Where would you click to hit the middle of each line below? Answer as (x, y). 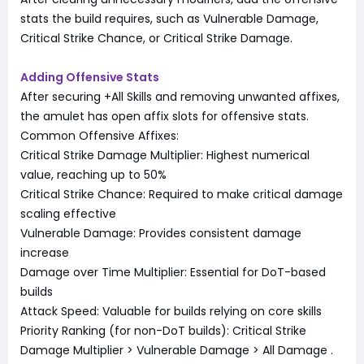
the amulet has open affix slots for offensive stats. (165, 117)
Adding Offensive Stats (90, 78)
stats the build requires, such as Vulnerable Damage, (169, 19)
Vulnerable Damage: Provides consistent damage (161, 234)
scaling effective (68, 214)
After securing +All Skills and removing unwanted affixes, (180, 97)
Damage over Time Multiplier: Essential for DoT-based (173, 273)
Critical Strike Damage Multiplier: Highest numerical (165, 156)
